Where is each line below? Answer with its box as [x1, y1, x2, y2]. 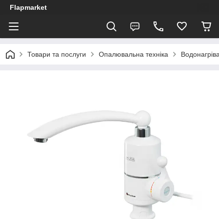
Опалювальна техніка [99, 50, 168, 58]
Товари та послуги [27, 50, 86, 58]
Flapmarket [10, 3, 47, 11]
